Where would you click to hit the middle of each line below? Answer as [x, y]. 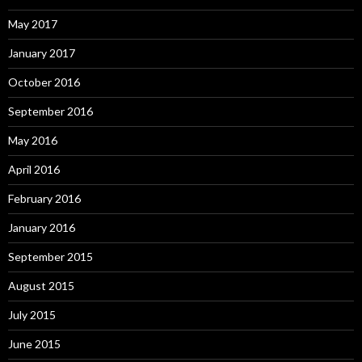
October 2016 [44, 82]
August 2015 [41, 285]
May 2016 [33, 140]
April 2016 [34, 169]
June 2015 [34, 343]
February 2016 [44, 198]
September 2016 [51, 111]
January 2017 [42, 53]
